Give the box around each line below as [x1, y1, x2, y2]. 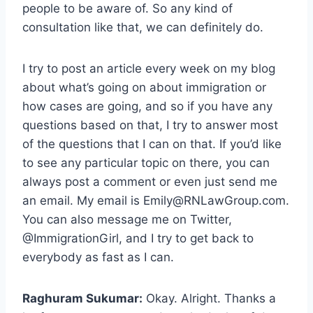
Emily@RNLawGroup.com [143, 194, 286, 208]
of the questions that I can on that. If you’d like [22, 137, 282, 152]
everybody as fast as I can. [22, 250, 174, 265]
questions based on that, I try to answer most [22, 118, 278, 133]
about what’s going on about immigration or [22, 80, 266, 95]
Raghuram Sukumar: [22, 291, 143, 306]
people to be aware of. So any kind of [22, 1, 233, 16]
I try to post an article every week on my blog [22, 61, 275, 76]
